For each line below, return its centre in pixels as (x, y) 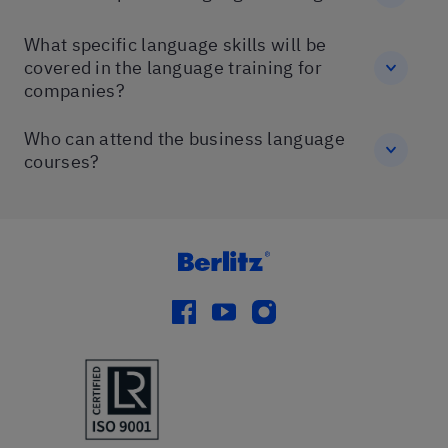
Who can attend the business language (184, 138)
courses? (62, 161)
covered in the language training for (173, 67)
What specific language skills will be (175, 44)
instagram (306, 315)
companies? (74, 90)
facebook (221, 315)
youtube (256, 315)
